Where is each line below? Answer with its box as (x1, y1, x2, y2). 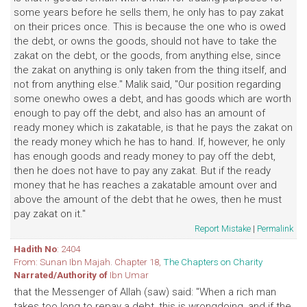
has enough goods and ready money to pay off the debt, (14, 150, 275, 162)
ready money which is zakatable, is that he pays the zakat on (14, 121, 293, 134)
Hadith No (14, 243, 57, 254)
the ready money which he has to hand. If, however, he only (14, 136, 285, 148)
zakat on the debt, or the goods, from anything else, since (14, 49, 281, 62)
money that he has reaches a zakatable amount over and (14, 179, 277, 191)
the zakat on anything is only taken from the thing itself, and (14, 64, 286, 76)
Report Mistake (195, 223, 251, 234)
